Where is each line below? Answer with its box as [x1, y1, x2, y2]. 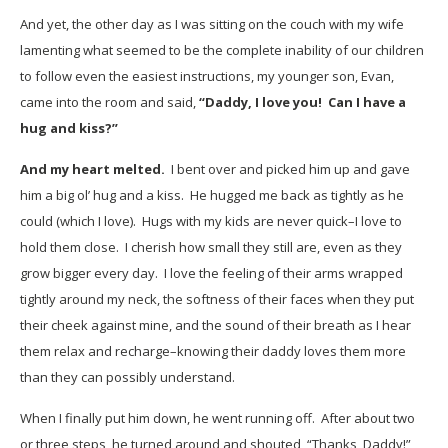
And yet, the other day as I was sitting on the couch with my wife [20, 15, 404, 33]
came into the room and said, [20, 93, 199, 111]
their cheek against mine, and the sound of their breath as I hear [20, 316, 411, 334]
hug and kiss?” [20, 119, 118, 137]
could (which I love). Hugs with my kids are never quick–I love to [20, 212, 402, 230]
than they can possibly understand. [20, 368, 235, 386]
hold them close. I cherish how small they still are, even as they [20, 238, 402, 256]
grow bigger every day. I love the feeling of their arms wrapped [20, 264, 403, 282]
